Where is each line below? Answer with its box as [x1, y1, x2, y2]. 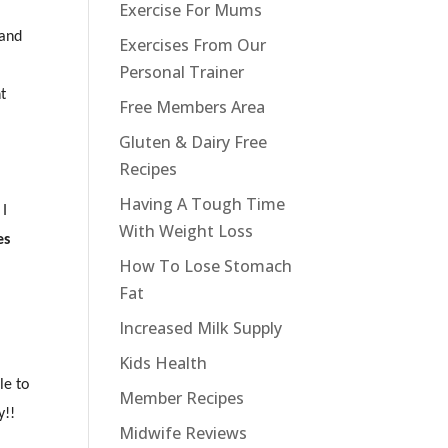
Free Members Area [119, 96, 266, 118]
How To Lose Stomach [119, 255, 293, 277]
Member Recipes [119, 387, 245, 409]
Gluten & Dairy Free [119, 131, 268, 153]
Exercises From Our [119, 34, 267, 56]
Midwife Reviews [119, 422, 248, 444]
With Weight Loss [119, 220, 254, 242]
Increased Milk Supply [119, 317, 283, 339]
